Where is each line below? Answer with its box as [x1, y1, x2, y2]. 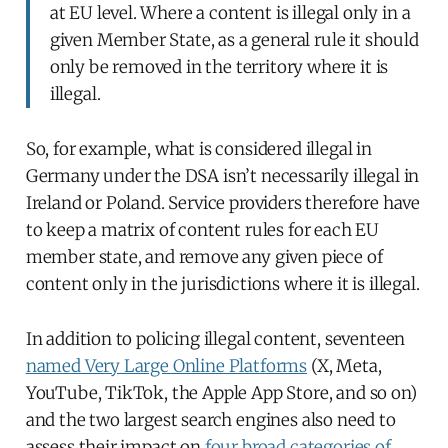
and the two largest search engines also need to [25, 408, 396, 431]
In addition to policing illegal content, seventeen [25, 327, 406, 350]
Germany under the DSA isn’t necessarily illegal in [25, 164, 420, 187]
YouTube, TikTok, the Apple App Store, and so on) [25, 381, 417, 404]
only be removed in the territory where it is [49, 55, 389, 78]
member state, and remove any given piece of [25, 245, 383, 268]
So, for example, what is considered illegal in [25, 137, 372, 160]
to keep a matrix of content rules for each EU [25, 218, 380, 241]
